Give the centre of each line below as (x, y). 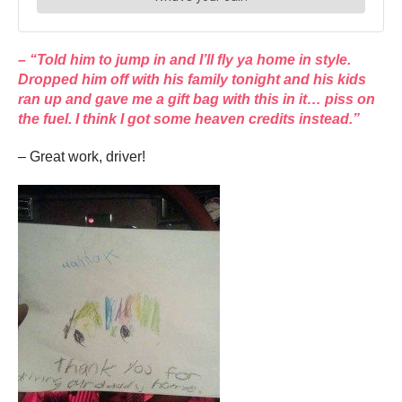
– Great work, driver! (82, 156)
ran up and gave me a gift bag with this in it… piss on (197, 99)
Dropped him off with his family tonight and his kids (192, 79)
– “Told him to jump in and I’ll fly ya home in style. (184, 59)
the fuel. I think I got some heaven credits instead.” (189, 118)
